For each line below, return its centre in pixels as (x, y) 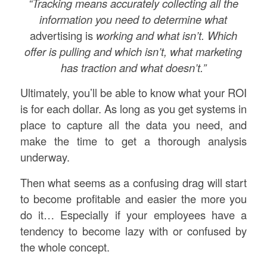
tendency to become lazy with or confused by (133, 231)
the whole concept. (65, 247)
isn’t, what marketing (192, 51)
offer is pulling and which (83, 51)
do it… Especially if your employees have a (133, 215)
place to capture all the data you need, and (133, 125)
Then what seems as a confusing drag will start (133, 183)
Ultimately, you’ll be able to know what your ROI (133, 93)
